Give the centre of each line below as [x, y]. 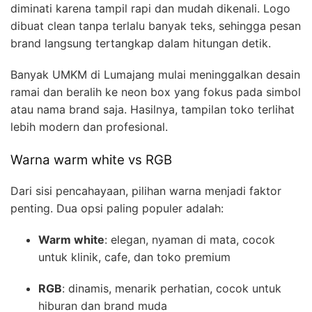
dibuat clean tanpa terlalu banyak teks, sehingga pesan [156, 25]
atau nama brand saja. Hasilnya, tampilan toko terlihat [153, 109]
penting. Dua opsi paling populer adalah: [117, 209]
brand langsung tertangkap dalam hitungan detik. [141, 43]
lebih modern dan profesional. [89, 126]
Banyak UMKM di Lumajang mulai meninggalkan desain [155, 74]
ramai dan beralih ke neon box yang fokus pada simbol [156, 92]
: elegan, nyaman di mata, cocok [190, 240]
